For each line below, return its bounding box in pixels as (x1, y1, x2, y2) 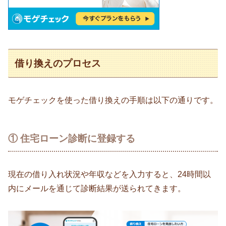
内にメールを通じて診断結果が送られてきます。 (8, 184, 186, 193)
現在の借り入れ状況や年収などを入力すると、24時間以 (8, 170, 211, 179)
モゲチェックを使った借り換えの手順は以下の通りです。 (8, 96, 218, 105)
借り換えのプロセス (15, 58, 101, 69)
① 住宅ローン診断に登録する (8, 133, 135, 144)
